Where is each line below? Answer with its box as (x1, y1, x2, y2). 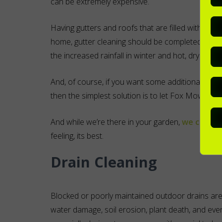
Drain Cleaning (51, 152, 157, 171)
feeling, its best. (51, 130, 104, 141)
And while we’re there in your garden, (51, 116, 182, 127)
